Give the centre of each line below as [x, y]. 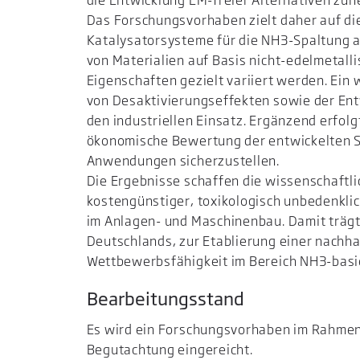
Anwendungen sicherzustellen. [183, 161]
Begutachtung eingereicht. [170, 349]
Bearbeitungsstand [165, 299]
